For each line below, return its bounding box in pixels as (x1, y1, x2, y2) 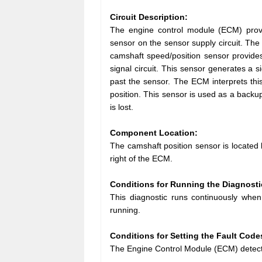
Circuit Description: (110, 12, 188, 22)
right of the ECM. (110, 153, 173, 163)
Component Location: (110, 127, 198, 137)
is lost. (110, 102, 133, 112)
